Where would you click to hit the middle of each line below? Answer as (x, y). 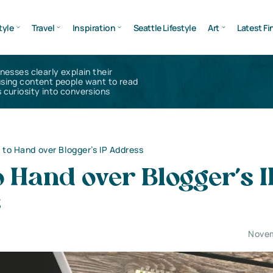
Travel (43, 27)
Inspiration (94, 27)
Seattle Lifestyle (165, 27)
